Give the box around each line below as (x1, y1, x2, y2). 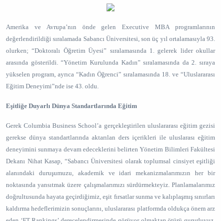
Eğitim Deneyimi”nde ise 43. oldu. (6, 82, 99, 90)
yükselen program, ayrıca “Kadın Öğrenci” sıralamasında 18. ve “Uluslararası (6, 71, 215, 78)
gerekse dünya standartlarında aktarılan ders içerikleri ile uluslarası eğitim (6, 134, 215, 141)
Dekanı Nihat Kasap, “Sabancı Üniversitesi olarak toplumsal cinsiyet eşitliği (6, 157, 215, 165)
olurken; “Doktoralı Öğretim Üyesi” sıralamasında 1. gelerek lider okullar (6, 47, 215, 54)
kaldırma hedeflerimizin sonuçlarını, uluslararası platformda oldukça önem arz (6, 205, 215, 212)
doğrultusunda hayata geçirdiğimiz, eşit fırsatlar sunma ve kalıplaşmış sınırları (6, 193, 215, 200)
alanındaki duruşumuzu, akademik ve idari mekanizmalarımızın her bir (6, 169, 215, 177)
